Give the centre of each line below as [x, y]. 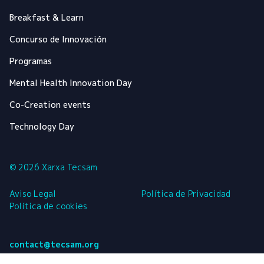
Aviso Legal [33, 194]
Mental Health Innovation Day [71, 83]
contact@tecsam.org [54, 245]
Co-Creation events [50, 105]
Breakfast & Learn [47, 18]
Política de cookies [48, 206]
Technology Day [42, 127]
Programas [31, 61]
